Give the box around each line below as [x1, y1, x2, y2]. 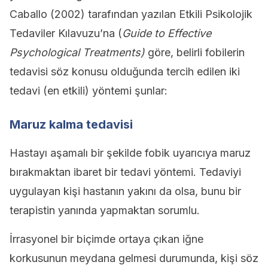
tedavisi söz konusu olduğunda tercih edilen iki [10, 65, 240, 78]
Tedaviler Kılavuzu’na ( [10, 27, 122, 39]
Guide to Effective [122, 27, 211, 39]
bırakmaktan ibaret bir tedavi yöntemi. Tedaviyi [10, 166, 241, 178]
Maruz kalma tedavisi [10, 117, 133, 132]
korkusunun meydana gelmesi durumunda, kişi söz [10, 252, 258, 264]
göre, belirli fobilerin [145, 46, 245, 59]
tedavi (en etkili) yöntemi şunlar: [10, 84, 167, 97]
